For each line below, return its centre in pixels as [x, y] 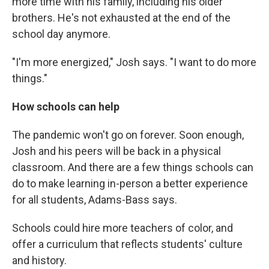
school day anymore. [61, 34]
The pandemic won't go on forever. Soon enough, [128, 135]
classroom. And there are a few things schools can [133, 167]
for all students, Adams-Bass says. [95, 200]
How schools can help [66, 107]
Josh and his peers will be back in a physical [116, 151]
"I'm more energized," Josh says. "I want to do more [134, 62]
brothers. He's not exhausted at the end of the [121, 18]
